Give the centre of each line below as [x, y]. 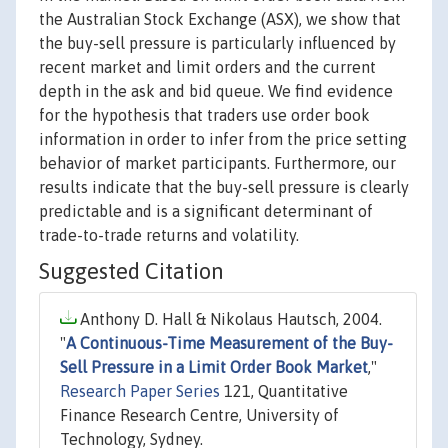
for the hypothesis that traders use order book [204, 115]
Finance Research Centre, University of [199, 415]
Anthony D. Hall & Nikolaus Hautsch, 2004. [229, 319]
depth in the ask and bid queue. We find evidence [216, 91]
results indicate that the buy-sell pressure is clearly [224, 187]
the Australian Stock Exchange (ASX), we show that [220, 19]
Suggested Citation [131, 271]
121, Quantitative [284, 391]
